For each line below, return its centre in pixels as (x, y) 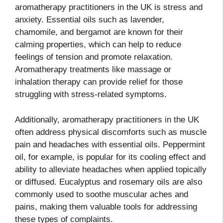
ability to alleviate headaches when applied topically (111, 169)
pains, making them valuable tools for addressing (106, 207)
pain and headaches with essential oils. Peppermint (110, 144)
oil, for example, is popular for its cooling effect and (110, 157)
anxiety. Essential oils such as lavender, (90, 20)
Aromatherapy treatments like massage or (93, 70)
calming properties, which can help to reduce (98, 45)
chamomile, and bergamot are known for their (99, 32)
